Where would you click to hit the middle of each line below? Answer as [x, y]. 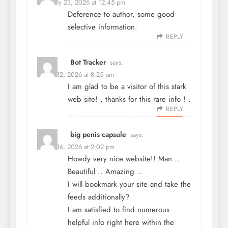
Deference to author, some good [121, 14]
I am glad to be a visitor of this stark [127, 86]
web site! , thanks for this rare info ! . [129, 99]
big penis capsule [98, 134]
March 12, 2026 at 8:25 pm [76, 74]
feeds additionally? [98, 197]
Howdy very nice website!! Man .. [124, 159]
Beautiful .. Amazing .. [105, 171]
